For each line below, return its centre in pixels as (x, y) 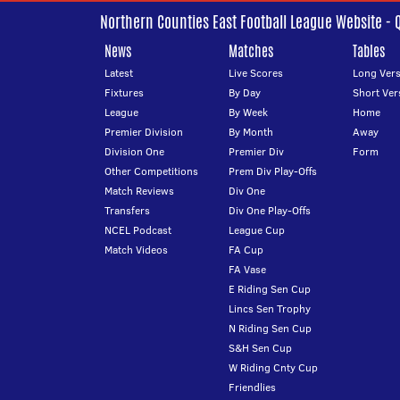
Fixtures (124, 92)
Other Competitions (151, 171)
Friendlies (252, 387)
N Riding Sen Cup (270, 328)
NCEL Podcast (138, 230)
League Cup (256, 230)
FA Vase (247, 269)
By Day (244, 92)
